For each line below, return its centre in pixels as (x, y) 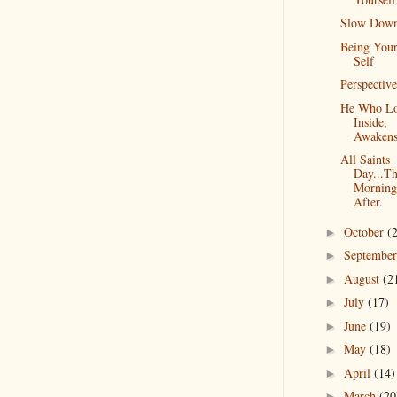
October (365, 231)
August (363, 278)
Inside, (370, 121)
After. (368, 202)
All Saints (365, 159)
